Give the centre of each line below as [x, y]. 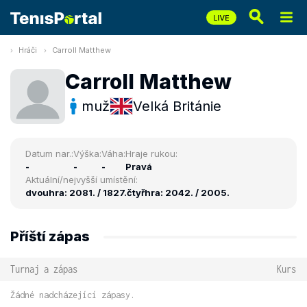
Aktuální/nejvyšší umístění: [82, 180]
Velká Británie [177, 106]
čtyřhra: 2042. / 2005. [178, 193]
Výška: [87, 153]
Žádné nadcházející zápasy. [73, 295]
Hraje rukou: [151, 153]
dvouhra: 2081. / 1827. [76, 193]
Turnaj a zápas [44, 269]
